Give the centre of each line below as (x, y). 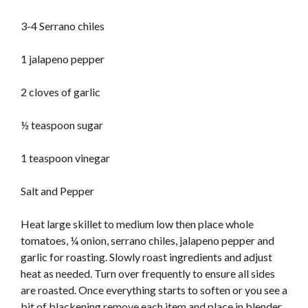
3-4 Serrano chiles (63, 26)
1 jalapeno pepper (63, 59)
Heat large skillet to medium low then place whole (137, 224)
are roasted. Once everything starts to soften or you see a (154, 290)
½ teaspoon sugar (62, 125)
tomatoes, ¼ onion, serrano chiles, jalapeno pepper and (147, 241)
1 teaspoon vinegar (65, 158)
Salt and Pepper (57, 191)
